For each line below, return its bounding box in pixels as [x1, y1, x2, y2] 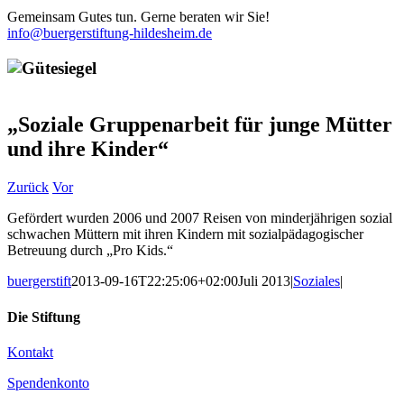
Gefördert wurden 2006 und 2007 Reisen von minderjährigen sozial [7, 210, 392, 226]
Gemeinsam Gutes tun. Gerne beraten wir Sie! [7, 9, 270, 24]
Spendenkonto [7, 374, 89, 390]
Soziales [293, 273, 340, 289]
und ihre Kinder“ [7, 137, 169, 161]
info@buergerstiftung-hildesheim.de [7, 25, 212, 41]
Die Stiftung [7, 308, 80, 325]
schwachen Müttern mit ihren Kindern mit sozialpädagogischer [7, 226, 363, 243]
